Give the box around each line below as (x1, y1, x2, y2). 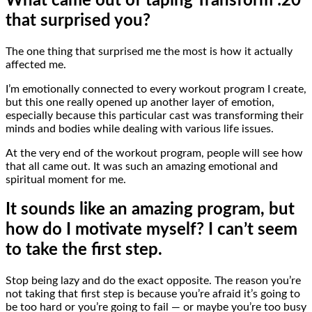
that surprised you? (6, 12, 150, 29)
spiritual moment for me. (6, 173, 126, 185)
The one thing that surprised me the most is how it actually (6, 45, 292, 57)
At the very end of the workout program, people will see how (6, 147, 303, 159)
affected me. (6, 58, 66, 70)
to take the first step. (6, 242, 162, 259)
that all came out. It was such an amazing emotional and (6, 160, 278, 172)
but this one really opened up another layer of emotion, (6, 96, 274, 108)
